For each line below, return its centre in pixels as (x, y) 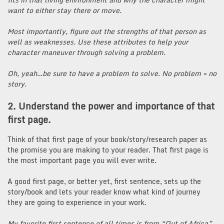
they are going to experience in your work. (77, 202)
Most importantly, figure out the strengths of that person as (107, 31)
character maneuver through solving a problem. (86, 52)
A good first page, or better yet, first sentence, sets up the (104, 181)
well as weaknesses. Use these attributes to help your (98, 42)
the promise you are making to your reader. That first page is (108, 150)
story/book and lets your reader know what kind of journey (104, 192)
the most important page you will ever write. (82, 160)
